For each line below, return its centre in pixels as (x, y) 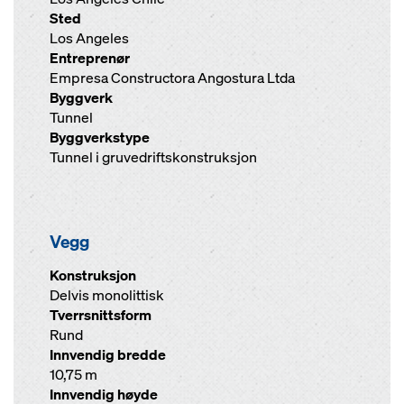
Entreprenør (90, 58)
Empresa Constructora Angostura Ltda (172, 78)
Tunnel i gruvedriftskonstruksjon (153, 157)
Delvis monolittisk (107, 295)
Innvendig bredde (108, 355)
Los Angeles (89, 38)
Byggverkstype (100, 138)
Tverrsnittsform (101, 315)
